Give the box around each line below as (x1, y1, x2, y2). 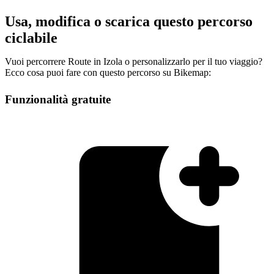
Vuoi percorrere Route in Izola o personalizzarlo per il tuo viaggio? (5, 56, 262, 67)
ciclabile (5, 29, 57, 46)
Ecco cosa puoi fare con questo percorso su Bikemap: (5, 67, 211, 78)
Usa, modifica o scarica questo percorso (5, 13, 253, 29)
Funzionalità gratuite (5, 92, 111, 106)
